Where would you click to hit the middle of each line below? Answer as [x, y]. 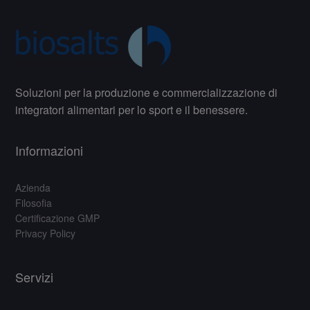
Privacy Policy [46, 233]
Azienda [33, 187]
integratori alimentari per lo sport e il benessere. [132, 110]
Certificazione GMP [58, 218]
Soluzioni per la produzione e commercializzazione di [147, 93]
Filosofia [34, 202]
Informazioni [49, 150]
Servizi [35, 277]
